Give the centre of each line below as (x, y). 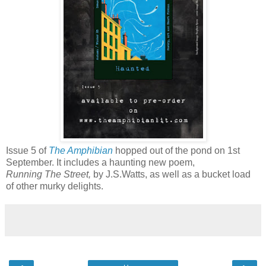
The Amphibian (81, 151)
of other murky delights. (55, 186)
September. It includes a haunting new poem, (100, 163)
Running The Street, (50, 175)
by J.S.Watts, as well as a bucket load (172, 175)
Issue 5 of (27, 151)
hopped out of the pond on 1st (178, 151)
